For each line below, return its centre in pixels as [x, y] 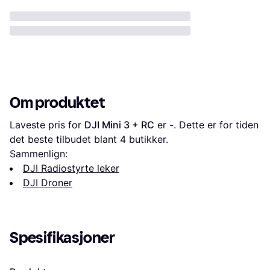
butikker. [147, 139]
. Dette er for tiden [216, 124]
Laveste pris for [47, 124]
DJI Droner [48, 182]
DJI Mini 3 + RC [119, 124]
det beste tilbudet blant [65, 139]
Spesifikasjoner [62, 237]
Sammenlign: [39, 153]
